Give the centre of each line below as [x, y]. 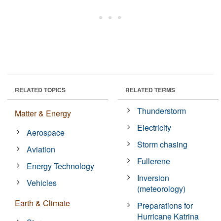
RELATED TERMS [150, 90]
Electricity [154, 127]
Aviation [41, 149]
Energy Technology [61, 166]
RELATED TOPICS [40, 90]
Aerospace [46, 132]
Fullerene [154, 161]
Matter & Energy [43, 113]
